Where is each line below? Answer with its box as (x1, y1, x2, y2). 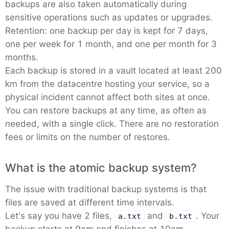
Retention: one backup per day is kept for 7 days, (5, 26, 208, 36)
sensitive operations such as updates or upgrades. (5, 12, 213, 22)
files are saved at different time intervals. (5, 197, 174, 208)
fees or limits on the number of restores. (5, 132, 170, 142)
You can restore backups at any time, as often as (5, 105, 207, 116)
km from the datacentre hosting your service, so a (5, 79, 210, 89)
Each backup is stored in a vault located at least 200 (5, 65, 222, 76)
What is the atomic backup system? (5, 161, 197, 174)
